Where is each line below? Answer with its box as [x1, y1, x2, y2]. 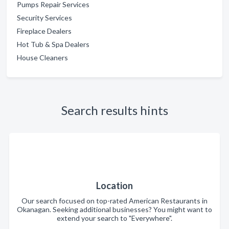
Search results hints [61, 102, 168, 118]
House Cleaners [17, 53, 68, 62]
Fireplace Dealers [17, 26, 72, 35]
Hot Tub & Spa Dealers [17, 39, 89, 49]
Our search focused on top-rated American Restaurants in [21, 196, 208, 205]
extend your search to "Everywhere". [57, 213, 172, 222]
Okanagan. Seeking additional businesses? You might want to [17, 204, 212, 214]
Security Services [17, 13, 72, 22]
